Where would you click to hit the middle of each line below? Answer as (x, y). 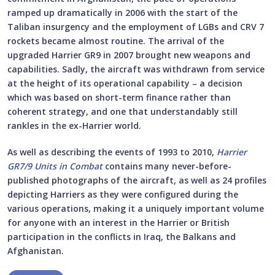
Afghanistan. (36, 250)
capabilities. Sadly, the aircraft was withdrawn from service (136, 69)
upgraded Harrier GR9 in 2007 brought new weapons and (129, 55)
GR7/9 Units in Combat (55, 166)
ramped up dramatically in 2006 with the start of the (122, 12)
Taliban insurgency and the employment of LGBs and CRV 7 (136, 26)
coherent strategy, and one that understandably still (122, 111)
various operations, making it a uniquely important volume (136, 208)
